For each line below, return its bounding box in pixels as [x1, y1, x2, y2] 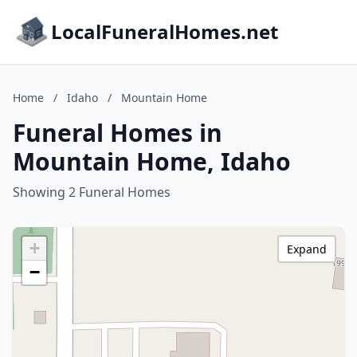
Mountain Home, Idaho [13, 145, 291, 178]
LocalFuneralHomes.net [51, 18, 278, 45]
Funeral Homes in [13, 116, 222, 149]
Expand [287, 241, 327, 257]
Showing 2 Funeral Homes [13, 183, 171, 201]
